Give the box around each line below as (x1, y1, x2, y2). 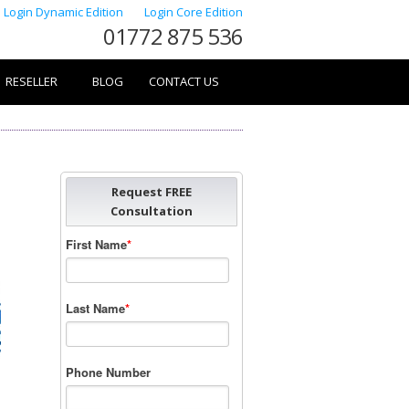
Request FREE (111, 184, 192, 200)
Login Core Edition (144, 4, 243, 20)
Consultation (110, 203, 193, 219)
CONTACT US (149, 73, 219, 89)
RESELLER (5, 73, 58, 89)
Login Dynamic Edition (4, 4, 126, 20)
